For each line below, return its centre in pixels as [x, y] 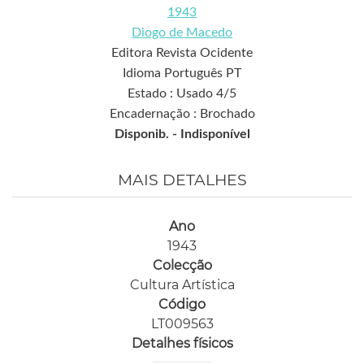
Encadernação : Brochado [182, 114]
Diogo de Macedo [182, 33]
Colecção [182, 266]
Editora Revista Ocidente [182, 53]
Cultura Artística [182, 285]
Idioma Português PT [182, 74]
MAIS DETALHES [182, 180]
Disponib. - [147, 134]
